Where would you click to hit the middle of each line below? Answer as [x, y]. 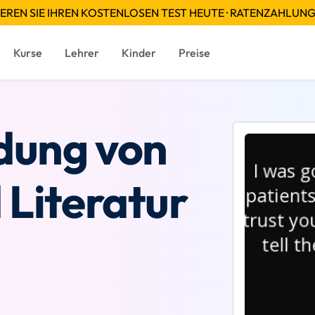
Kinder [139, 52]
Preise [194, 52]
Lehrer [82, 52]
